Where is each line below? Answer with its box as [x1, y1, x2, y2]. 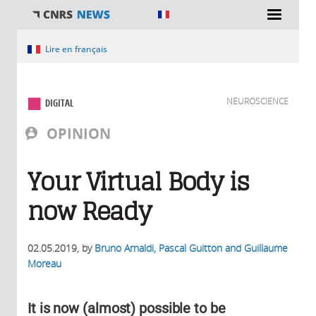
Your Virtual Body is [28, 167, 249, 197]
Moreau [28, 257, 61, 270]
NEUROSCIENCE [226, 95, 288, 107]
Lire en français [45, 43, 107, 55]
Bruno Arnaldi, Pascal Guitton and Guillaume [95, 241, 288, 255]
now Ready [28, 197, 152, 226]
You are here [28, 39, 71, 49]
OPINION [47, 124, 111, 143]
